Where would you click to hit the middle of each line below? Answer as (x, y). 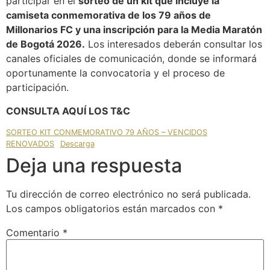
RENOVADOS (30, 144)
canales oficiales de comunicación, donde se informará (131, 59)
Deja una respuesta (94, 166)
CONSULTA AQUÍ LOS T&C (68, 111)
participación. (37, 88)
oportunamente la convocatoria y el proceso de (115, 73)
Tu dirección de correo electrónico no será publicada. (128, 194)
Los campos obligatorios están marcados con (112, 209)
